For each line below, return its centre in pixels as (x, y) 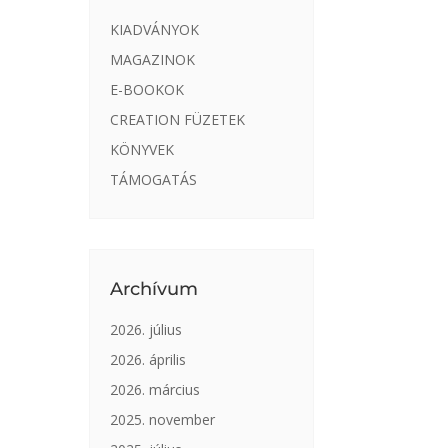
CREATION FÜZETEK (178, 119)
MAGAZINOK (153, 59)
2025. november (163, 419)
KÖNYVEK (142, 149)
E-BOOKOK (147, 89)
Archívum (154, 288)
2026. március (155, 389)
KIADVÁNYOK (155, 29)
